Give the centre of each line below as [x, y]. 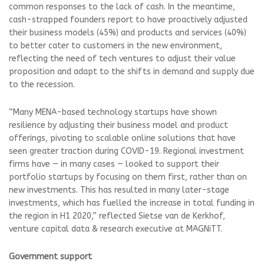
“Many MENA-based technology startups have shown [113, 112]
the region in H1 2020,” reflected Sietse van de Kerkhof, [117, 216]
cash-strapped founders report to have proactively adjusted [128, 19]
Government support [50, 256]
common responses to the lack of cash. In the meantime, [122, 6]
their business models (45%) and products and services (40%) [128, 32]
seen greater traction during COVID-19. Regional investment [126, 151]
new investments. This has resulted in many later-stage [119, 190]
